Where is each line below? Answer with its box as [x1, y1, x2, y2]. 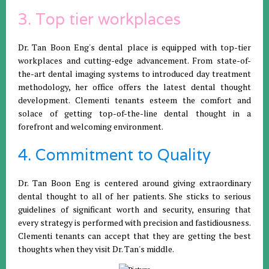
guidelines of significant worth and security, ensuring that [18, 203, 251, 215]
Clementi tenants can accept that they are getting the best [18, 229, 251, 241]
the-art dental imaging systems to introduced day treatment [18, 67, 251, 79]
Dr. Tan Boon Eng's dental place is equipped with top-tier [18, 41, 251, 53]
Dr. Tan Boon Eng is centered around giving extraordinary [18, 177, 251, 189]
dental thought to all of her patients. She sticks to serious [18, 190, 251, 202]
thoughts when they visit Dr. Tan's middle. [18, 243, 174, 255]
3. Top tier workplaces [18, 8, 181, 29]
